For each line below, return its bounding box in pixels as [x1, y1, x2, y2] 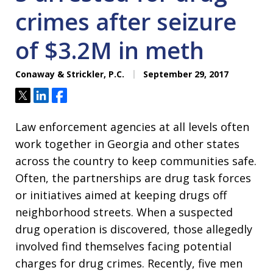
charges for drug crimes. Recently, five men [15, 256, 243, 271]
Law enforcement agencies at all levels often [15, 119, 249, 134]
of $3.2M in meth [15, 34, 204, 66]
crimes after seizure [15, 5, 236, 37]
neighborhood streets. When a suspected [15, 205, 233, 219]
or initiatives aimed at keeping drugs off [15, 188, 227, 202]
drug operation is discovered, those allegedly [15, 222, 252, 236]
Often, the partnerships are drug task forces [15, 171, 251, 185]
